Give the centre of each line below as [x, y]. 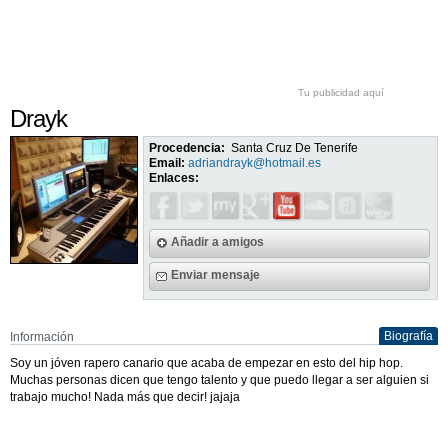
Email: [167, 163]
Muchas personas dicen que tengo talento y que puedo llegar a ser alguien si [219, 379]
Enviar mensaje [216, 274]
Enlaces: [174, 178]
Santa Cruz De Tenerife [295, 148]
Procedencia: [187, 148]
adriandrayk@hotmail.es [255, 163]
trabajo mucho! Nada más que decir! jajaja [125, 396]
